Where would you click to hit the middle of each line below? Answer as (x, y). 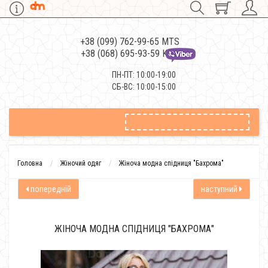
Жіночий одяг (81, 163)
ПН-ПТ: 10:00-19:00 (144, 75)
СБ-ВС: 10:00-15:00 (144, 87)
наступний (220, 189)
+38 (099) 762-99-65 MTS (130, 42)
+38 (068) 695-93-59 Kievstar (137, 54)
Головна (30, 163)
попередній (50, 189)
